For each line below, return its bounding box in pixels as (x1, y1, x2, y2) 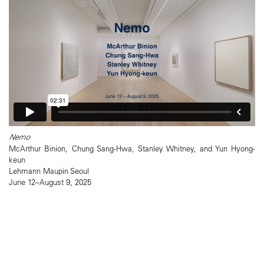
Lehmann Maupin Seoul (9, 165, 89, 176)
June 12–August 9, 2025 (9, 176, 91, 187)
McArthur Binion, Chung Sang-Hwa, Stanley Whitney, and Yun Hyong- (9, 143, 255, 153)
